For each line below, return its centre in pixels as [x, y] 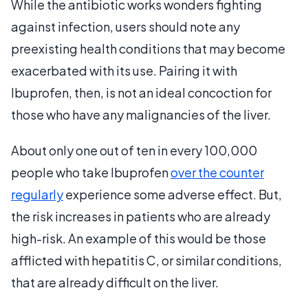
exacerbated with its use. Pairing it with [124, 70]
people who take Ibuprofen [91, 172]
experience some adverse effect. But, [173, 194]
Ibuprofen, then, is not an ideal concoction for [141, 92]
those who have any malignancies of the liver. [141, 114]
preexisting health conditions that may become [148, 48]
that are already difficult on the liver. [116, 282]
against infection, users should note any [125, 26]
